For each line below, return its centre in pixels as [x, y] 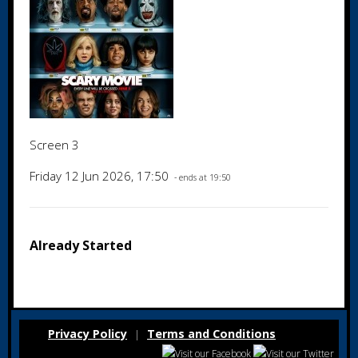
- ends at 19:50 [201, 177]
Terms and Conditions [211, 334]
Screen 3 [54, 145]
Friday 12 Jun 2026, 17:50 [101, 176]
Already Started [81, 245]
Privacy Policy [88, 334]
